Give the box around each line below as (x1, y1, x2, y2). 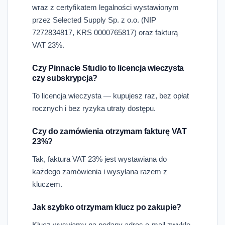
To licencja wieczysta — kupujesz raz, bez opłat (32, 91, 189, 100)
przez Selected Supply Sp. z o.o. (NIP (32, 15, 156, 24)
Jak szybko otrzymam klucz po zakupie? (32, 202, 182, 211)
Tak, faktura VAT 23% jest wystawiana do (32, 154, 167, 163)
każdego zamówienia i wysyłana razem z (32, 167, 167, 176)
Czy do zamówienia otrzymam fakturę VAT (32, 127, 187, 136)
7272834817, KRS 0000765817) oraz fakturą (32, 28, 178, 37)
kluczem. (32, 179, 62, 188)
